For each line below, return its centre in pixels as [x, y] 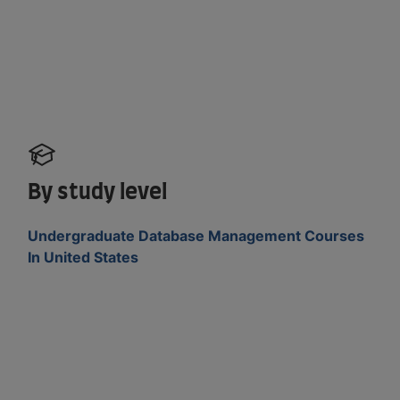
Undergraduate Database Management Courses [196, 235]
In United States [83, 257]
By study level [98, 192]
